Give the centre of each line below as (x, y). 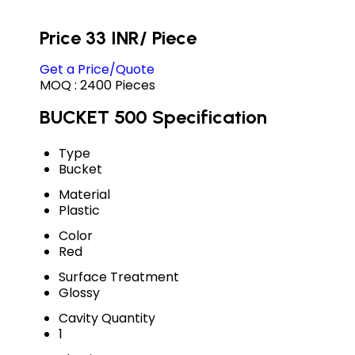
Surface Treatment (119, 277)
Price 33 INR (90, 37)
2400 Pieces (118, 85)
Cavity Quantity (107, 318)
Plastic (79, 210)
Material (84, 194)
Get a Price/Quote (97, 69)
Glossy (79, 292)
